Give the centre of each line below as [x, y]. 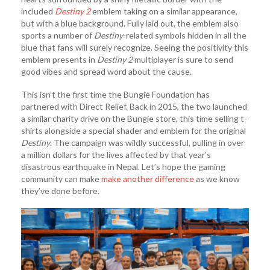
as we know [217, 178]
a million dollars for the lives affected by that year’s [116, 154]
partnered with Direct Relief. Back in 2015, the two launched [134, 106]
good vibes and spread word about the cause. [106, 71]
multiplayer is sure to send [184, 59]
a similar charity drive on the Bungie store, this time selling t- [134, 118]
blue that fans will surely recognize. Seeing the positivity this [135, 47]
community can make [61, 178]
